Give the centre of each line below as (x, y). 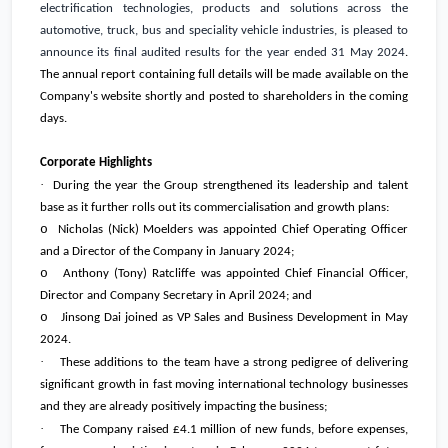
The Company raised (116, 430)
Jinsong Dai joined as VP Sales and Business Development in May (234, 318)
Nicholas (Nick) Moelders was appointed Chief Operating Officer (232, 230)
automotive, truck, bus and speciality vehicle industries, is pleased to (224, 31)
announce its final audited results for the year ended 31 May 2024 (222, 53)
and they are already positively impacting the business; (183, 407)
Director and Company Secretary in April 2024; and (176, 296)
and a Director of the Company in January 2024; (167, 252)
